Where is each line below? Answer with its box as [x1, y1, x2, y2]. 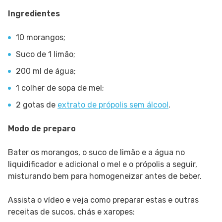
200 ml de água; [16, 66, 76, 76]
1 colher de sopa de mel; [16, 83, 104, 93]
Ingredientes [8, 9, 60, 19]
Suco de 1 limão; [16, 50, 75, 59]
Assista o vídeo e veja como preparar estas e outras [8, 195, 199, 205]
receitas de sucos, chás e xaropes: [8, 207, 135, 217]
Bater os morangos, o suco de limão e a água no [8, 148, 185, 158]
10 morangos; [16, 33, 65, 43]
